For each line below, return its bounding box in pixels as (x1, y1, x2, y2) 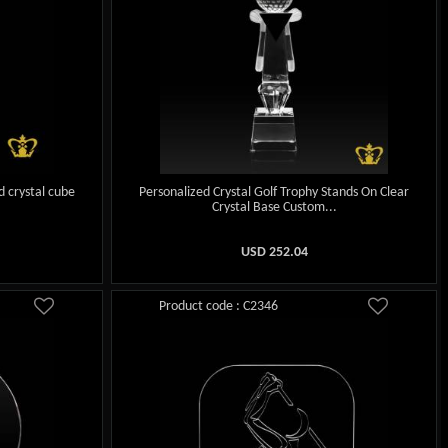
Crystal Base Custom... (211, 200, 337, 216)
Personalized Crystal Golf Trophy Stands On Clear (139, 185, 410, 201)
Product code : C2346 (159, 298, 279, 314)
